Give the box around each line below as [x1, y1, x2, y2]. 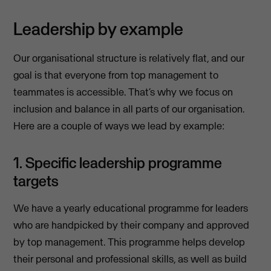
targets [13, 172, 59, 191]
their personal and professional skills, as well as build [13, 252, 247, 266]
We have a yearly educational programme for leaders [13, 201, 249, 215]
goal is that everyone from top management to [13, 68, 219, 82]
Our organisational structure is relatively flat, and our [13, 51, 245, 65]
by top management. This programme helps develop [13, 235, 246, 249]
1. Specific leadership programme [13, 154, 223, 172]
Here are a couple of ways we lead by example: [13, 119, 226, 133]
